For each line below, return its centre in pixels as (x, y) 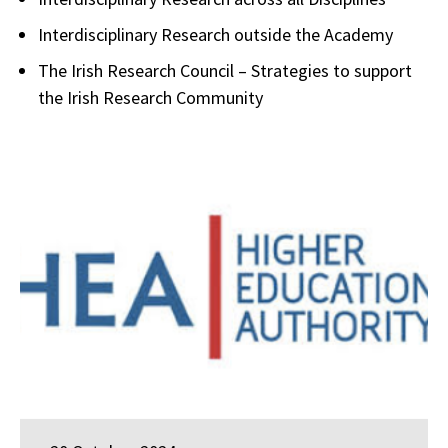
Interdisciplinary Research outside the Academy (215, 34)
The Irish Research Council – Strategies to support (225, 70)
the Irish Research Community (150, 97)
